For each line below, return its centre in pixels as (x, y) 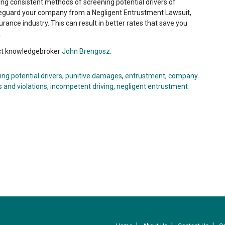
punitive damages (94, 76)
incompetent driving (82, 86)
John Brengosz (86, 51)
